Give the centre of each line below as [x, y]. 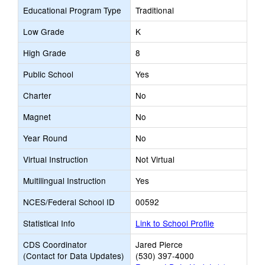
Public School [48, 74]
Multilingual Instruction [64, 180]
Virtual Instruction [56, 159]
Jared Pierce [159, 244]
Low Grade [44, 31]
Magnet [37, 117]
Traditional [155, 10]
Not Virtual [155, 159]
